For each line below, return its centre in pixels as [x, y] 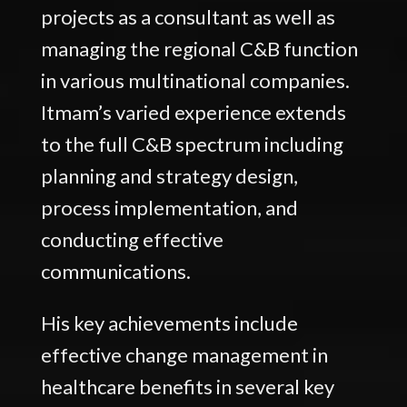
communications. [115, 271]
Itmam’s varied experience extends [193, 112]
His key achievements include [169, 323]
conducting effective [132, 239]
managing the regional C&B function [199, 48]
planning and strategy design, [169, 175]
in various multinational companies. [195, 80]
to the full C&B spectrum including [192, 144]
